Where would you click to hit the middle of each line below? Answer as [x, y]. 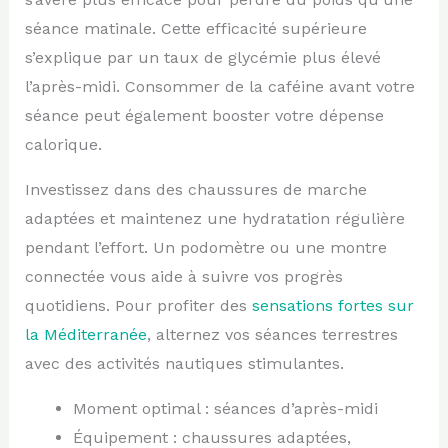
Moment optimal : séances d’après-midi [225, 408]
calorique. [63, 144]
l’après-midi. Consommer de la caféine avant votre [219, 86]
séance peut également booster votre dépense [204, 115]
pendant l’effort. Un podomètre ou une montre [205, 247]
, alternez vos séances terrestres [272, 334]
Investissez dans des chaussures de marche [195, 189]
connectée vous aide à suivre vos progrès [183, 276]
